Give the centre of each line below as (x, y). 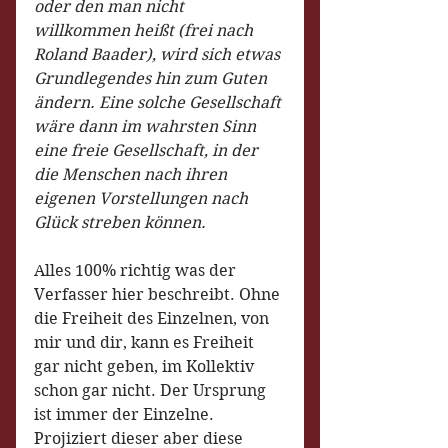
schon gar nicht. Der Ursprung (152, 390)
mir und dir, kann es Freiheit (146, 342)
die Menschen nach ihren (132, 174)
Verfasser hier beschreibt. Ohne (159, 294)
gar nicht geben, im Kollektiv (146, 366)
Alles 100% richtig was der (137, 270)
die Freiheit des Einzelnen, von (153, 318)
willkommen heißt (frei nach (145, 30)
